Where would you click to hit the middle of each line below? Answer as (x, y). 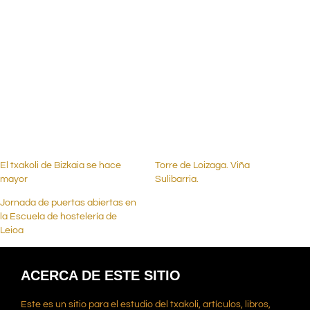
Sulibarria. (177, 180)
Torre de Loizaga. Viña (202, 166)
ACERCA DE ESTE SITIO (101, 276)
